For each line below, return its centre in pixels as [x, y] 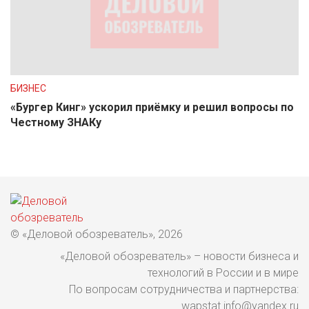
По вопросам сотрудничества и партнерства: [184, 289]
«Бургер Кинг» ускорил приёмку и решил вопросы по [152, 107]
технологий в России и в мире [223, 273]
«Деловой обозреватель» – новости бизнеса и [179, 256]
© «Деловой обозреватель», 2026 [97, 234]
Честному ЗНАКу [56, 122]
